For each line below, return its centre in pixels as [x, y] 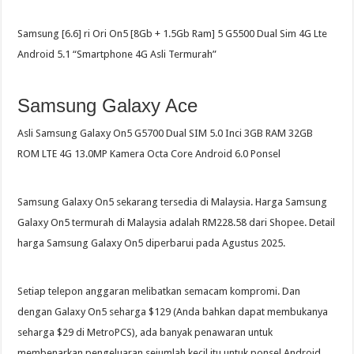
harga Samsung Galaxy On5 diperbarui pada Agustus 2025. [152, 243]
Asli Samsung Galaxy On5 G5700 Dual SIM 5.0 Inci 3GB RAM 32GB [166, 134]
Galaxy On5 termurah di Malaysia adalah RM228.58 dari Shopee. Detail [177, 223]
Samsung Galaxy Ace [108, 106]
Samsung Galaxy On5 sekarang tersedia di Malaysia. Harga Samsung [173, 202]
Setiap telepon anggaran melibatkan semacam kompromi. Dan [159, 292]
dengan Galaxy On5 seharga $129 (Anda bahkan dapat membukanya [173, 312]
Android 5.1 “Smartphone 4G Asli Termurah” [117, 55]
